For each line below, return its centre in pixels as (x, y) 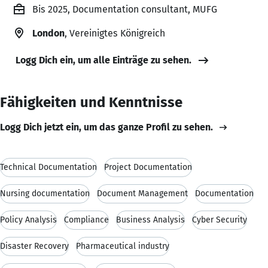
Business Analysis (150, 220)
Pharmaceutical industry (123, 246)
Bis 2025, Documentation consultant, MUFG (125, 9)
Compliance (86, 220)
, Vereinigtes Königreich (115, 33)
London (48, 33)
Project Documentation (148, 167)
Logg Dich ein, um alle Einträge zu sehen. (103, 60)
